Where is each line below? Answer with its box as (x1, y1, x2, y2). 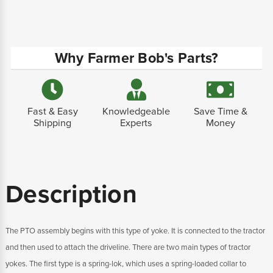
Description (5, 179, 137, 210)
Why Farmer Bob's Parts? (54, 50, 219, 68)
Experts (120, 117, 153, 130)
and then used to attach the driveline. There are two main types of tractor (5, 243, 250, 253)
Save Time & (193, 105, 247, 118)
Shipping (34, 117, 72, 130)
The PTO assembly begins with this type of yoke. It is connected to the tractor (5, 226, 265, 236)
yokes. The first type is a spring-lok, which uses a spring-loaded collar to (5, 259, 246, 269)
